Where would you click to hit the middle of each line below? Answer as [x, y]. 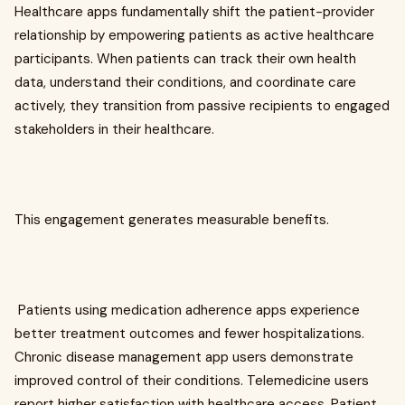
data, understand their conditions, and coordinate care [185, 83]
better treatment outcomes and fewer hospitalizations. [189, 334]
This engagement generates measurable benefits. [172, 220]
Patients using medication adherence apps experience [187, 311]
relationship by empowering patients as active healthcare [194, 36]
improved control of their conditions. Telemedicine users [192, 381]
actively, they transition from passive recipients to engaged [202, 106]
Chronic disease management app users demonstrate [184, 358]
